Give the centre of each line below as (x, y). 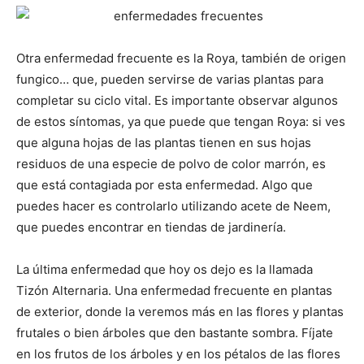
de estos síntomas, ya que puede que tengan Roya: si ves (181, 121)
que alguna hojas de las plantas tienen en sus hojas (164, 142)
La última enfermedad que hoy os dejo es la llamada (165, 269)
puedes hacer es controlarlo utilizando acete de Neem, (173, 206)
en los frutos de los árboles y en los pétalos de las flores (178, 353)
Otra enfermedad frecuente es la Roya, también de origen (181, 58)
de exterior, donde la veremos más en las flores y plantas (180, 311)
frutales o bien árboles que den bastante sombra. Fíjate (175, 332)
